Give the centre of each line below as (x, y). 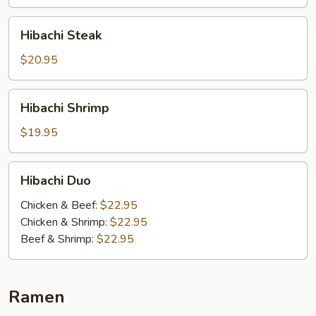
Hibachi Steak (61, 35)
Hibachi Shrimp (65, 108)
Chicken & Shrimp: (65, 222)
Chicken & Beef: (60, 205)
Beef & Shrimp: (59, 239)
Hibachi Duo (56, 181)
